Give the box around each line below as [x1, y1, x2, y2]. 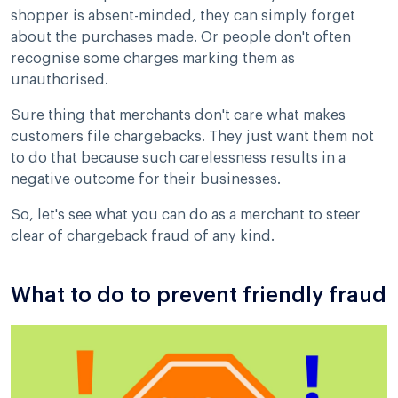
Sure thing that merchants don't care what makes [11, 107, 346, 123]
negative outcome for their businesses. [11, 171, 284, 187]
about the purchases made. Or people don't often [11, 29, 351, 44]
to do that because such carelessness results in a [11, 150, 346, 165]
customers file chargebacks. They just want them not [11, 129, 374, 144]
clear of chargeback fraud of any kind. [11, 228, 275, 243]
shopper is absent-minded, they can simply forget [11, 8, 355, 23]
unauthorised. [11, 72, 112, 87]
